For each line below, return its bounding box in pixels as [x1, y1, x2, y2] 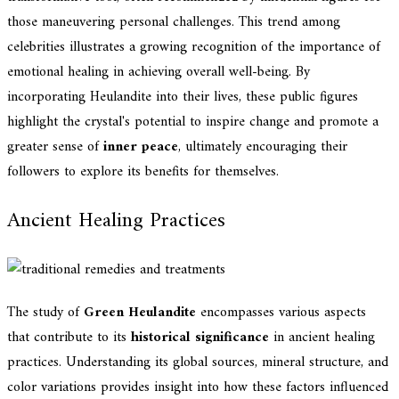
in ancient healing [269, 324, 375, 350]
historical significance [131, 324, 269, 350]
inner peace [103, 134, 178, 160]
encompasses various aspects [196, 299, 366, 325]
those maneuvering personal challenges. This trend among [7, 10, 340, 36]
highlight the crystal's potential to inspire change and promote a [7, 110, 379, 135]
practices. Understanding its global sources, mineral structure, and [7, 349, 388, 375]
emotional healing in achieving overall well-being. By [7, 60, 310, 85]
